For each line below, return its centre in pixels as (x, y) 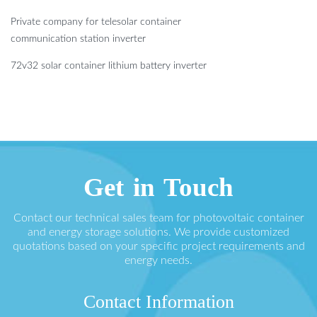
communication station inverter (78, 39)
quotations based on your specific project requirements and (158, 246)
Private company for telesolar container (96, 22)
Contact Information (158, 301)
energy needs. (158, 260)
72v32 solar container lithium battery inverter (109, 65)
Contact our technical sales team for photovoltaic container (158, 218)
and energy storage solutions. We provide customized (158, 232)
